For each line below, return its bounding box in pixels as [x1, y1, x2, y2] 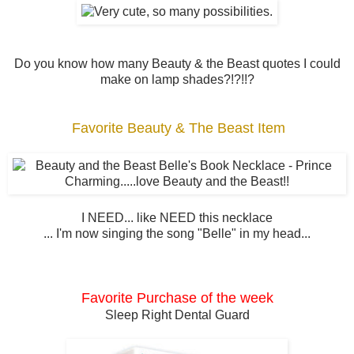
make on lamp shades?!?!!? [100, 73, 254, 87]
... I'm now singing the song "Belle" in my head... [43, 227, 311, 241]
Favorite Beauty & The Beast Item [72, 120, 285, 137]
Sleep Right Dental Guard [104, 308, 250, 322]
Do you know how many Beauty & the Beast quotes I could [13, 57, 341, 71]
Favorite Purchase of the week [81, 290, 273, 307]
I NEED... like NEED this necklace [81, 211, 273, 225]
